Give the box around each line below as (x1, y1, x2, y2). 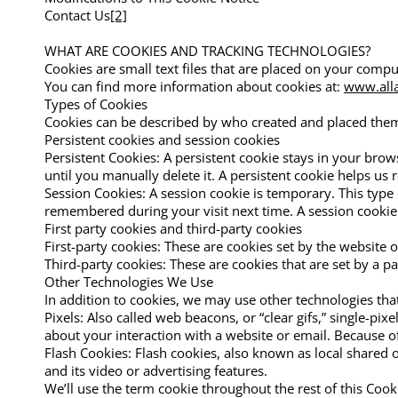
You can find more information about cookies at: (44, 76, 344, 95)
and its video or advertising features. (44, 361, 267, 379)
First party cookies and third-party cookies (44, 219, 302, 237)
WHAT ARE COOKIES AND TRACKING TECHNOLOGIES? (44, 41, 370, 60)
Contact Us (44, 5, 110, 24)
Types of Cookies (44, 94, 147, 113)
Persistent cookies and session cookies (44, 130, 280, 148)
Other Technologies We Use (44, 272, 213, 291)
